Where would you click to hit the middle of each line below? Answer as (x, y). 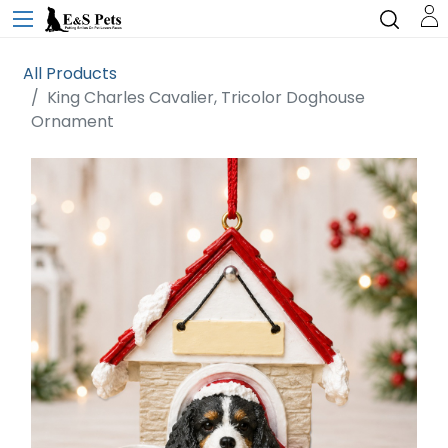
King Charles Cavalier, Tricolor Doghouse (206, 97)
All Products (70, 73)
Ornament (72, 121)
